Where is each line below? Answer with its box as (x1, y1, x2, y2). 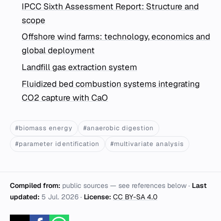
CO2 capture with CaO (22, 92, 108, 103)
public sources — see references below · (60, 181, 192, 190)
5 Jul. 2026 (41, 192, 78, 201)
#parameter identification (15, 139, 100, 148)
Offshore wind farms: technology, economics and (22, 31, 210, 42)
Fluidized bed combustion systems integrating (22, 78, 200, 89)
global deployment (22, 45, 95, 56)
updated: (10, 192, 39, 201)
